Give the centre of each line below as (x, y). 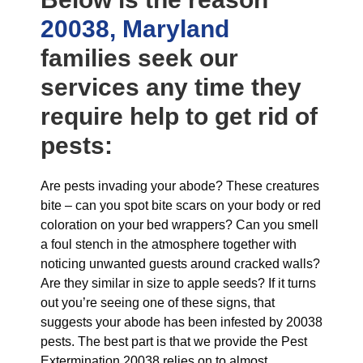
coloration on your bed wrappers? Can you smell (179, 225)
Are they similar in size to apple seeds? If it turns (178, 283)
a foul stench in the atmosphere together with (169, 244)
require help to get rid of (179, 116)
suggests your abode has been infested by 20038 (181, 322)
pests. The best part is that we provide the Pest (174, 342)
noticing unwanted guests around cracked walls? (180, 264)
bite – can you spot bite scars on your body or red (181, 205)
